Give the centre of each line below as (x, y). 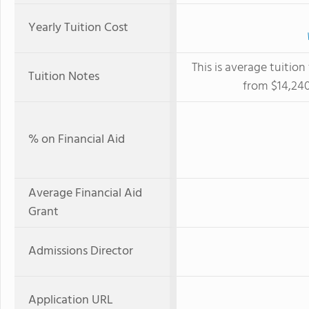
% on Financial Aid (77, 139)
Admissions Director (81, 251)
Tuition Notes (64, 77)
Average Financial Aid (85, 193)
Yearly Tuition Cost (78, 28)
